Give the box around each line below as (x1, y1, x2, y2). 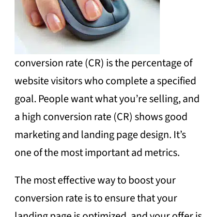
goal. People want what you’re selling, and (14, 91, 200, 107)
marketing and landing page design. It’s (14, 126, 186, 142)
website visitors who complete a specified (14, 73, 196, 89)
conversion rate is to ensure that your (14, 190, 177, 206)
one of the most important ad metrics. (14, 144, 180, 160)
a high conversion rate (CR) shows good (14, 108, 187, 124)
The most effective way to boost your (14, 172, 176, 188)
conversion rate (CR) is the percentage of (14, 55, 192, 71)
